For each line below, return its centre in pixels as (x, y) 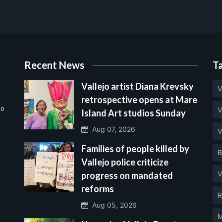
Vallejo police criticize (125, 162)
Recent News (54, 65)
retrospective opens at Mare (139, 99)
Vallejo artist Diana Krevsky (138, 86)
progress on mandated (127, 175)
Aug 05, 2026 (112, 205)
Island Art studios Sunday (134, 113)
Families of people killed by (135, 148)
